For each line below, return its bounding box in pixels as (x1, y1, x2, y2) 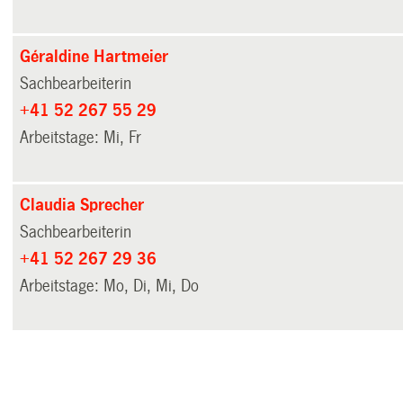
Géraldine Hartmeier (20, 47, 169, 66)
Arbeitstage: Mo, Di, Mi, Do (20, 276, 200, 295)
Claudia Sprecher (20, 195, 145, 214)
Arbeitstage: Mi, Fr (20, 128, 142, 147)
